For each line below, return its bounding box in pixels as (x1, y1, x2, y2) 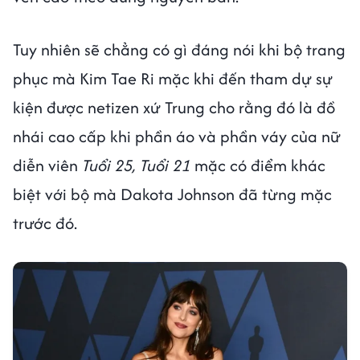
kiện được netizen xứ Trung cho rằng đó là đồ (13, 95, 335, 119)
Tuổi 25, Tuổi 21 (82, 153, 190, 177)
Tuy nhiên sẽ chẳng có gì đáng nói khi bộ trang (13, 37, 346, 61)
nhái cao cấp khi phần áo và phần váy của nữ (13, 124, 341, 148)
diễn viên (13, 153, 82, 177)
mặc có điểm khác (190, 153, 325, 177)
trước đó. (13, 211, 81, 235)
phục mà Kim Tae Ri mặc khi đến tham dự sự (13, 66, 333, 90)
